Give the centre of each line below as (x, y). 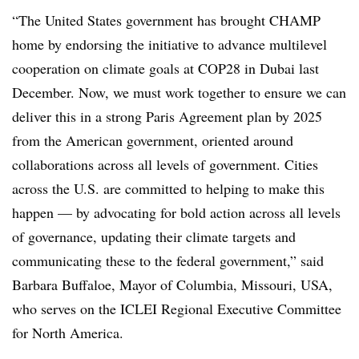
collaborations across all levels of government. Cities (165, 164)
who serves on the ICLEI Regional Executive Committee (177, 309)
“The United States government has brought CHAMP (166, 20)
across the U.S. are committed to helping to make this (168, 188)
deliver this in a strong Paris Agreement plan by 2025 (167, 116)
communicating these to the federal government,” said (168, 260)
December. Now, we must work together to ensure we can (179, 92)
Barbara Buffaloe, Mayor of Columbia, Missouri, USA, (172, 284)
